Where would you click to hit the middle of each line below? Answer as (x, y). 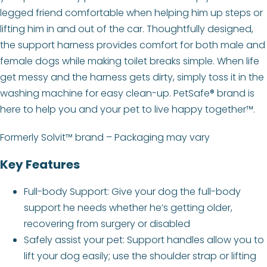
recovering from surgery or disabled (107, 224)
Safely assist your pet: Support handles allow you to (144, 240)
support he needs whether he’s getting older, (128, 208)
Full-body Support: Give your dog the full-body (132, 192)
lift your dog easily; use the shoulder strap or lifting (140, 256)
